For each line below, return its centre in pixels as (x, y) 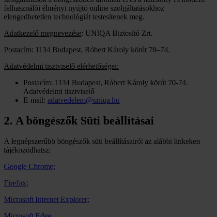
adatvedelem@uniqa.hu (84, 100)
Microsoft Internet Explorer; (46, 199)
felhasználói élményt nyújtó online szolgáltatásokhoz (84, 8)
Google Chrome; (30, 166)
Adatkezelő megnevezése (43, 33)
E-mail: (35, 100)
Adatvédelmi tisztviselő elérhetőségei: (61, 66)
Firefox (15, 183)
